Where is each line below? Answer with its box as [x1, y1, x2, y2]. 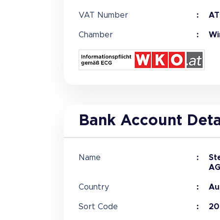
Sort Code [78, 203, 118, 211]
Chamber [78, 31, 113, 39]
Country [78, 183, 109, 191]
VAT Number [78, 11, 128, 19]
